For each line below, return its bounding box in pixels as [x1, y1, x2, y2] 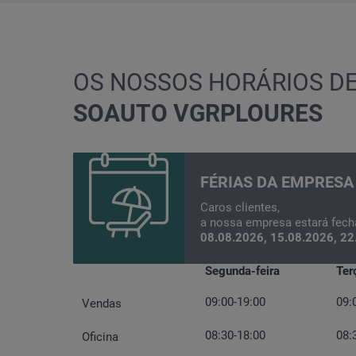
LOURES [235, 99, 323, 127]
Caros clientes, [200, 199, 280, 215]
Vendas [82, 296, 122, 311]
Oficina [82, 330, 118, 344]
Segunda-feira [204, 264, 280, 278]
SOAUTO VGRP [73, 99, 235, 127]
